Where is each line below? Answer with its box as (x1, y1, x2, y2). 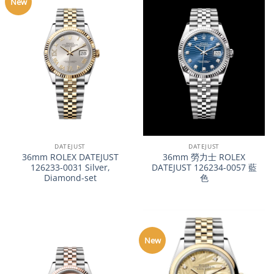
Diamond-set (43, 171, 97, 183)
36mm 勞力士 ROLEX (163, 150, 245, 163)
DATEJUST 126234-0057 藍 (151, 161, 257, 173)
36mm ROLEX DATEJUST (21, 150, 119, 163)
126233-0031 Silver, (30, 161, 110, 173)
